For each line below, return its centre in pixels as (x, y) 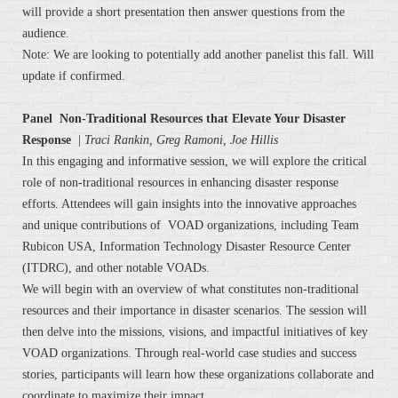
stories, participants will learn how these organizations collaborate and (198, 375)
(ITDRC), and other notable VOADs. (116, 268)
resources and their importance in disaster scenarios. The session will (195, 311)
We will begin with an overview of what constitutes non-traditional (191, 290)
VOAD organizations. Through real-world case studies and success (189, 354)
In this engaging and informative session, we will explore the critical (195, 162)
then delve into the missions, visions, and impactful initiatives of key (195, 332)
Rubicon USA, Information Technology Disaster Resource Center (187, 247)
